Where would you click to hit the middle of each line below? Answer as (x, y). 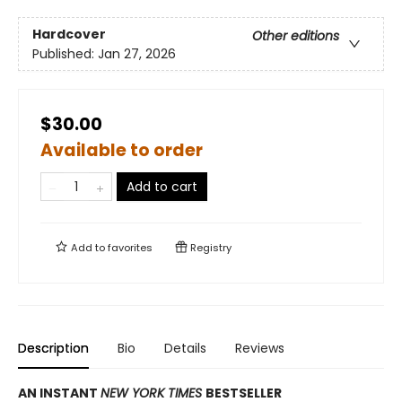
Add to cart (162, 187)
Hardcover (69, 34)
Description (53, 349)
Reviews (260, 349)
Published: (65, 53)
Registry (210, 248)
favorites (130, 248)
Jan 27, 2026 (137, 53)
